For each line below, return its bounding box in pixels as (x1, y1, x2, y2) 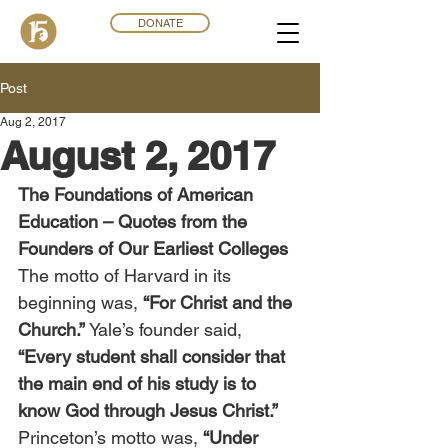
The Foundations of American (18, 184, 258, 205)
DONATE (137, 16, 183, 30)
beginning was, (18, 292, 143, 313)
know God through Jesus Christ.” (18, 400, 278, 421)
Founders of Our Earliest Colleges (18, 238, 288, 259)
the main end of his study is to (18, 373, 261, 394)
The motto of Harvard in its (18, 265, 236, 286)
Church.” (18, 319, 89, 340)
